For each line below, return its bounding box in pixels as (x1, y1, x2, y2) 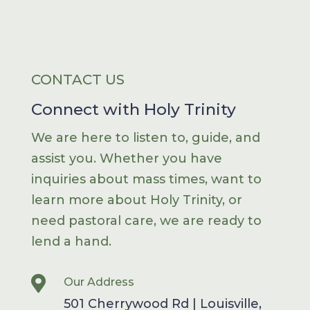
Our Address (63, 275, 134, 289)
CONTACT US (30, 71, 125, 89)
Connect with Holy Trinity (30, 100, 236, 120)
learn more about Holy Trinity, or (30, 192, 242, 208)
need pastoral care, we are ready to (30, 213, 262, 229)
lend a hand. (30, 234, 111, 250)
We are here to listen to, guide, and (30, 130, 260, 146)
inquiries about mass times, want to (30, 172, 262, 188)
